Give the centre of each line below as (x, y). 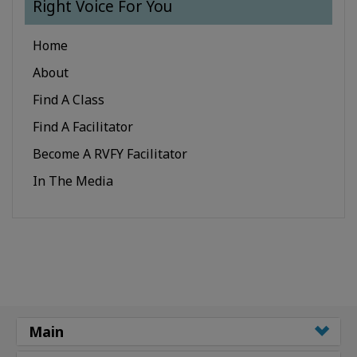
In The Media (73, 180)
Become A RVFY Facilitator (110, 153)
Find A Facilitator (83, 126)
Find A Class (69, 99)
